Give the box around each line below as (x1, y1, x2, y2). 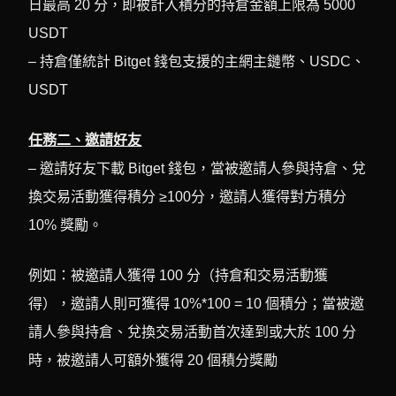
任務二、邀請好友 (28, 132, 142, 148)
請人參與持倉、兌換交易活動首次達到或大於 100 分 (28, 324, 357, 339)
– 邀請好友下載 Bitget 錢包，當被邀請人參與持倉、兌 (28, 160, 367, 176)
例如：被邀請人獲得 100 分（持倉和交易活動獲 (28, 267, 329, 283)
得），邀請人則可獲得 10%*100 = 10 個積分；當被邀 (28, 295, 365, 311)
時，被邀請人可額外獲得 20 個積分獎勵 (28, 352, 278, 368)
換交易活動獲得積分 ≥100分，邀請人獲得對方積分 (28, 188, 347, 204)
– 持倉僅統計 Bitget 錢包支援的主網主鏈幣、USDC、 (28, 53, 366, 69)
